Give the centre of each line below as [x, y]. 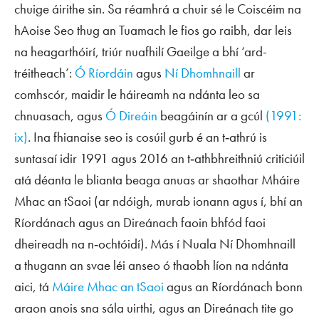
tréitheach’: [45, 73]
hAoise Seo [44, 30]
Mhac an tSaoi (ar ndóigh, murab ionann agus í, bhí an [158, 201]
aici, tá [33, 286]
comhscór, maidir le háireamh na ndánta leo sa [137, 94]
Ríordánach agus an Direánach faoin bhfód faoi [140, 222]
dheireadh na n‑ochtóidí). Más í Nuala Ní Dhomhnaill [155, 244]
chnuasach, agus [60, 115]
